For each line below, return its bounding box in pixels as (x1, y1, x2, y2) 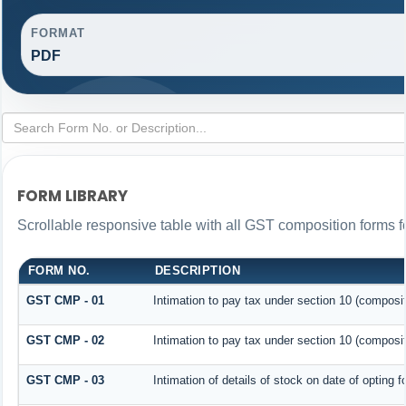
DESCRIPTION (154, 263, 241, 277)
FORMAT (30, 25, 86, 40)
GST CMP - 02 (25, 333, 104, 347)
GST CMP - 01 (25, 293, 104, 307)
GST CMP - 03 (25, 372, 104, 387)
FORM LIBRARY (16, 185, 128, 208)
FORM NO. (27, 263, 91, 277)
